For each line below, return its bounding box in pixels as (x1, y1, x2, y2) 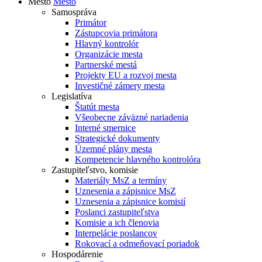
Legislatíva (51, 91, 92, 101)
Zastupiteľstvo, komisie (51, 165, 138, 175)
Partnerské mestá (75, 60, 137, 70)
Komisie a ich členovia (75, 218, 159, 227)
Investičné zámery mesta (75, 81, 165, 91)
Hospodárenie (51, 249, 103, 259)
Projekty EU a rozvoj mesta (75, 70, 177, 80)
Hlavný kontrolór (75, 39, 139, 49)
